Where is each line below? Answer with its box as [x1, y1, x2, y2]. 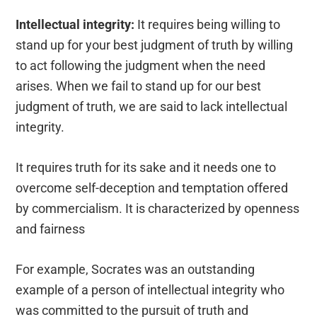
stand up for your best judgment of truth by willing [16, 38, 294, 53]
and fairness [16, 221, 88, 237]
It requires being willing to [134, 17, 281, 33]
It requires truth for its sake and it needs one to [16, 160, 277, 175]
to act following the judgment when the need [16, 58, 266, 74]
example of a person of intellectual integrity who [16, 282, 285, 298]
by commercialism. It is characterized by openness [16, 201, 300, 217]
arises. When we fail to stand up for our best [16, 79, 262, 94]
